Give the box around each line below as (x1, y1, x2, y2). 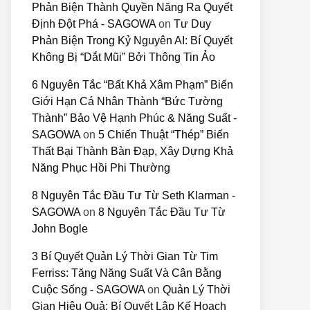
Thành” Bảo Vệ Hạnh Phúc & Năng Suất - (32, 112, 237, 124)
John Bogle (32, 223, 88, 235)
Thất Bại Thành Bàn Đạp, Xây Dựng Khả (32, 145, 233, 157)
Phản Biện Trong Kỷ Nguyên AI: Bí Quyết (32, 35, 232, 46)
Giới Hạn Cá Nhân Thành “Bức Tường (32, 95, 223, 107)
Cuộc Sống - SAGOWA (32, 284, 145, 295)
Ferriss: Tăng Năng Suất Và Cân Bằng (32, 267, 221, 279)
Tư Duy (174, 18, 211, 30)
